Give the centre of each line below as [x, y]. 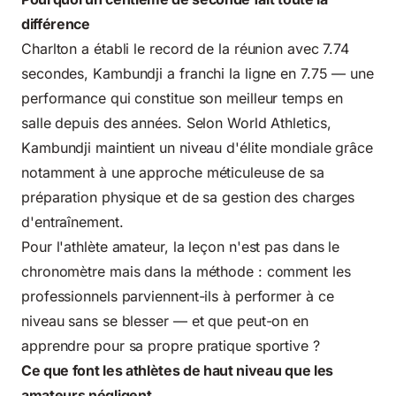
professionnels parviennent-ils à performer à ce [178, 296]
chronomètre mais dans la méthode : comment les [186, 271]
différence [56, 23]
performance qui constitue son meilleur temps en [182, 98]
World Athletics [277, 122]
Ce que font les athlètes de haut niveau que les [177, 370]
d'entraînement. [72, 221]
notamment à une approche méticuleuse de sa [173, 172]
